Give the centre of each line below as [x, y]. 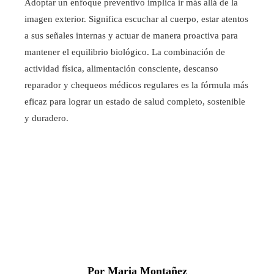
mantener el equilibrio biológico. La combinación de [125, 52]
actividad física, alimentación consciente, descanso [121, 69]
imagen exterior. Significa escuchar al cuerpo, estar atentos [136, 19]
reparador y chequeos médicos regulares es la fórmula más [136, 85]
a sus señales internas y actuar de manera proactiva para [131, 36]
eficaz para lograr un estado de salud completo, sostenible [135, 102]
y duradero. [46, 118]
